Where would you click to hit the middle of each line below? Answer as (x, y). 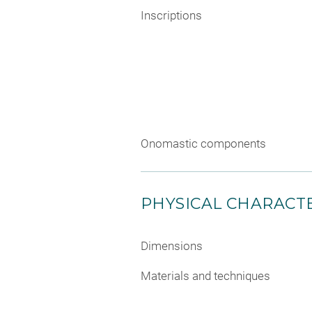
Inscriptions (171, 16)
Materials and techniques (205, 276)
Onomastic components (203, 143)
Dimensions (172, 245)
